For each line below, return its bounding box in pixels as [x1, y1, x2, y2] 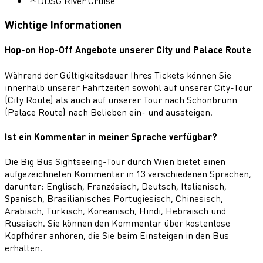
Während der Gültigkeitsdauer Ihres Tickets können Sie [5, 68, 231, 81]
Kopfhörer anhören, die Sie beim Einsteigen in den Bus [5, 229, 229, 242]
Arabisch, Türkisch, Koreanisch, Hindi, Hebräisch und [5, 204, 226, 217]
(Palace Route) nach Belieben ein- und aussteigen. [5, 105, 213, 118]
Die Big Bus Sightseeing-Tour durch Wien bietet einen [5, 155, 225, 168]
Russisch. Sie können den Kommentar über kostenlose [5, 217, 230, 230]
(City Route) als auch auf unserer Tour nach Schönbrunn [5, 93, 237, 106]
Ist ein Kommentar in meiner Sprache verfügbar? [5, 130, 217, 143]
